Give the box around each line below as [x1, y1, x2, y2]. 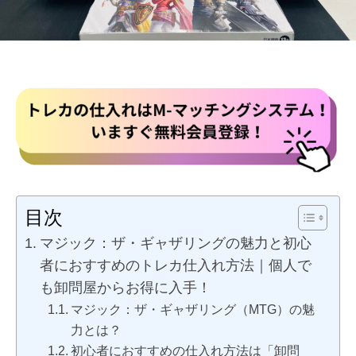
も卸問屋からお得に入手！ [39, 279, 211, 296]
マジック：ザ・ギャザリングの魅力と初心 [39, 234, 311, 251]
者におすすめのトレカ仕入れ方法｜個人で [39, 257, 311, 273]
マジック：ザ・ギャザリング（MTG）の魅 [70, 301, 315, 316]
